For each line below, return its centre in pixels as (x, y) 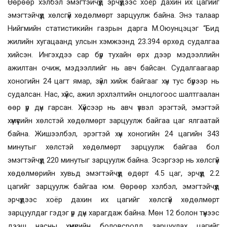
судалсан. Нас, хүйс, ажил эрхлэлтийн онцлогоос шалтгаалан (113, 94)
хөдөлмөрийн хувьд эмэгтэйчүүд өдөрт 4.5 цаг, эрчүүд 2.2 (113, 173)
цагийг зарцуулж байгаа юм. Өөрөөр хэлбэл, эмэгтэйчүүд (113, 186)
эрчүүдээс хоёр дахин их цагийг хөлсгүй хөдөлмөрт (113, 199)
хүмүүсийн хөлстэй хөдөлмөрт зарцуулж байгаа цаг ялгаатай (113, 120)
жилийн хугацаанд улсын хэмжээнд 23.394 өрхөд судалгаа (113, 41)
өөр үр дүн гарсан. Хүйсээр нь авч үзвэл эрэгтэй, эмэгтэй (113, 107)
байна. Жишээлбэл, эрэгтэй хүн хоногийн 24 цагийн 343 (113, 134)
